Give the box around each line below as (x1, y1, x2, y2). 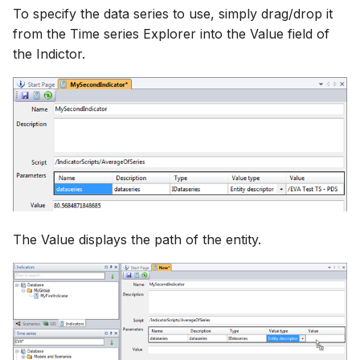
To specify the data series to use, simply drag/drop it (13, 6, 333, 22)
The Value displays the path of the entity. (13, 231, 261, 248)
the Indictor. (13, 46, 85, 63)
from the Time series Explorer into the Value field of (13, 26, 329, 43)
